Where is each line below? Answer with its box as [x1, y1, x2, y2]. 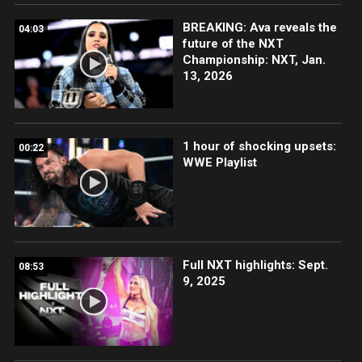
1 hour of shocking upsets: [182, 138, 336, 154]
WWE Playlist [182, 154, 257, 170]
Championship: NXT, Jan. [182, 52, 326, 67]
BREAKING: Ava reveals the [182, 19, 337, 35]
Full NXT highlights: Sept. [182, 258, 328, 273]
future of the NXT [182, 36, 284, 51]
